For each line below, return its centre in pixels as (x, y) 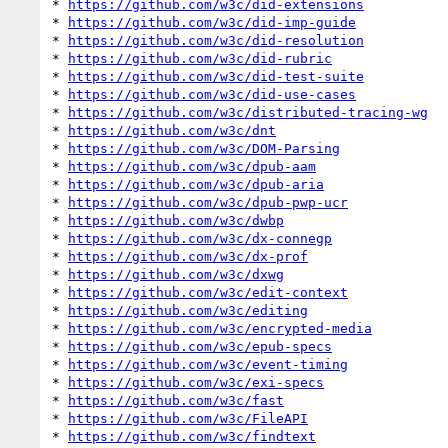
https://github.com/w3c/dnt (172, 130)
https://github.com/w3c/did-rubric (200, 58)
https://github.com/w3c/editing (188, 310)
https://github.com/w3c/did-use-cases (212, 94)
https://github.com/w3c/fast (176, 400)
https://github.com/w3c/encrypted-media (220, 328)
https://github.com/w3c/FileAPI (188, 418)
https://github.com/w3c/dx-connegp (200, 238)
